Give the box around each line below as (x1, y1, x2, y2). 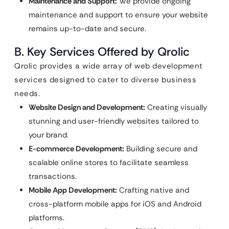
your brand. (29, 129, 68, 140)
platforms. (29, 212, 64, 223)
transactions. (29, 171, 77, 181)
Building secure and (124, 143, 197, 154)
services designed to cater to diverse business (14, 74, 196, 85)
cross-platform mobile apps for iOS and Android (29, 198, 201, 209)
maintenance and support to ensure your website (29, 9, 208, 20)
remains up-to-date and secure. (29, 23, 146, 34)
